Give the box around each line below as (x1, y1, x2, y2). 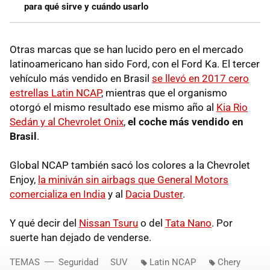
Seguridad (58, 256, 98, 268)
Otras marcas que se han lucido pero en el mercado (10, 43, 243, 55)
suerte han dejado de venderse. (10, 231, 151, 243)
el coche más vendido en (128, 115, 243, 128)
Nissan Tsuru (79, 216, 138, 229)
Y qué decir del (10, 216, 79, 229)
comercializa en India (10, 187, 105, 200)
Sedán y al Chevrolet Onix (10, 115, 124, 128)
